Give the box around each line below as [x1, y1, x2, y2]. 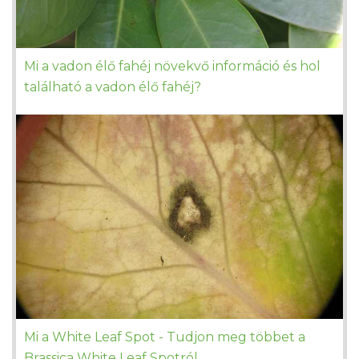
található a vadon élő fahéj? [24, 79, 201, 95]
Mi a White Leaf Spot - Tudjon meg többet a [24, 329, 305, 345]
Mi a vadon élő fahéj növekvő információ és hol [24, 58, 321, 75]
